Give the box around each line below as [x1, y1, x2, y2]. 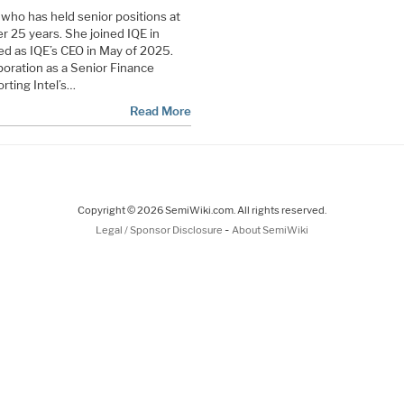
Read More [129, 103, 191, 118]
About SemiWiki [232, 223, 308, 236]
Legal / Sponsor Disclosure [96, 223, 225, 236]
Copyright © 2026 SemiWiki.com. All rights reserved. [78, 203, 326, 216]
